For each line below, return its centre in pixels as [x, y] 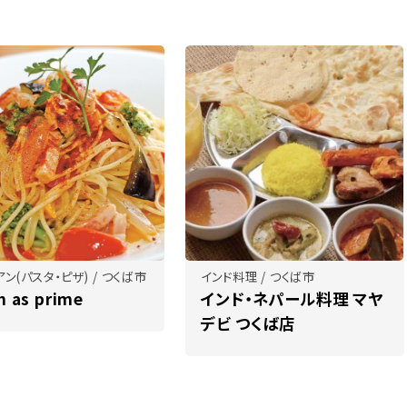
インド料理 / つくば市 [258, 277]
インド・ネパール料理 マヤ [292, 299]
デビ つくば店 [248, 323]
